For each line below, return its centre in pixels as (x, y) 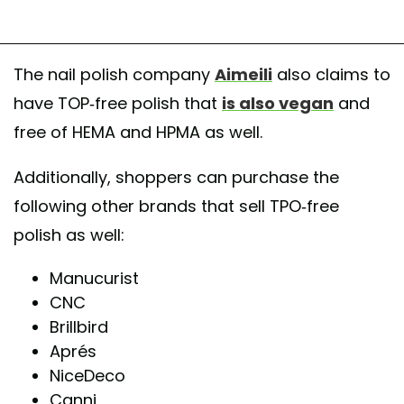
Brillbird (79, 327)
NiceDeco (87, 376)
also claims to (331, 75)
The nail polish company (114, 75)
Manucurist (94, 279)
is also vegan (278, 104)
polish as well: (69, 235)
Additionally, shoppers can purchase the (176, 178)
